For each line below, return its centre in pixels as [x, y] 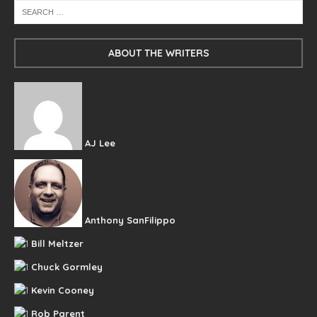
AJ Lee [100, 143]
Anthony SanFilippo [130, 220]
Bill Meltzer [57, 244]
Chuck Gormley [67, 267]
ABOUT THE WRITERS [158, 53]
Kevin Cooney [63, 290]
